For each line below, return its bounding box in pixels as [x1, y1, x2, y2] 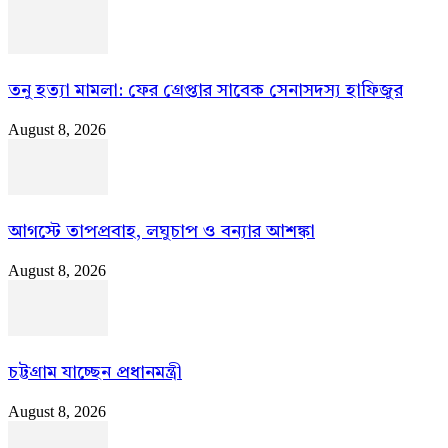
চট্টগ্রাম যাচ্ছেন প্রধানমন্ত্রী [8, 363, 182, 382]
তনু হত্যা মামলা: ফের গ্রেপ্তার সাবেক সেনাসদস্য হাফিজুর [8, 81, 403, 100]
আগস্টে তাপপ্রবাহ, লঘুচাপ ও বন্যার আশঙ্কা [8, 222, 315, 241]
